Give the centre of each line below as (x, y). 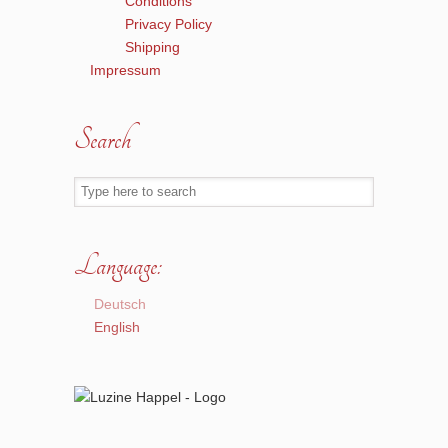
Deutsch (120, 303)
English (117, 326)
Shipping (152, 47)
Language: (118, 265)
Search (102, 140)
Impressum (125, 70)
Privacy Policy (168, 24)
